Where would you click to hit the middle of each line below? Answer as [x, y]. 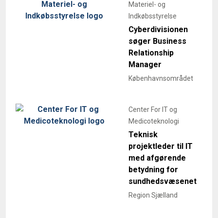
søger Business [157, 41]
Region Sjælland [153, 195]
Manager [145, 64]
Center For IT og [153, 109]
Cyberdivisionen [158, 29]
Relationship [151, 53]
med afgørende [157, 158]
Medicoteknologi [154, 121]
